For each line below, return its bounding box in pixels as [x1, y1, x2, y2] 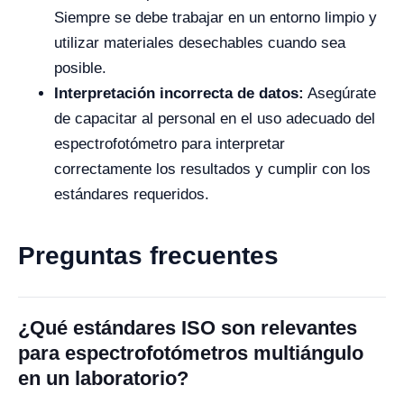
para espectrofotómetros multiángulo [18, 342, 363, 364]
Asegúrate [304, 85, 376, 102]
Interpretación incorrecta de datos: [54, 85, 304, 102]
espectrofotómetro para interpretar [54, 135, 285, 152]
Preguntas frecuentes [18, 242, 279, 270]
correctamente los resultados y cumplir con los [54, 161, 371, 178]
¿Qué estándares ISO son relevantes [18, 317, 357, 339]
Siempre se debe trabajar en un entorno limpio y [54, 9, 377, 26]
